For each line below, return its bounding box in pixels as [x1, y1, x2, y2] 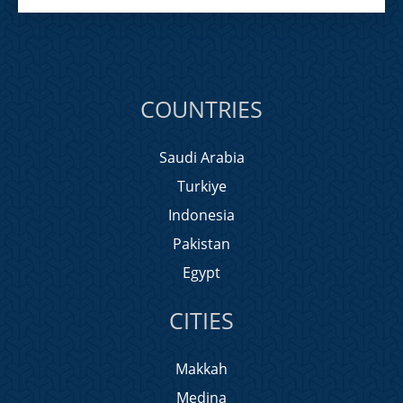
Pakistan [173, 234, 230, 254]
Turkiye [176, 176, 227, 196]
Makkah [175, 359, 228, 379]
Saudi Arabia [158, 148, 245, 167]
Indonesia [168, 205, 235, 225]
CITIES [169, 305, 234, 336]
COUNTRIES [140, 94, 263, 124]
